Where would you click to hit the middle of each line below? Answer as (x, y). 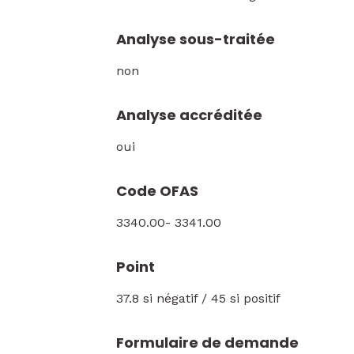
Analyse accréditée (189, 115)
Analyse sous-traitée (196, 39)
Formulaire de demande (207, 343)
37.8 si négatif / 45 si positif (198, 298)
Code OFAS (157, 191)
